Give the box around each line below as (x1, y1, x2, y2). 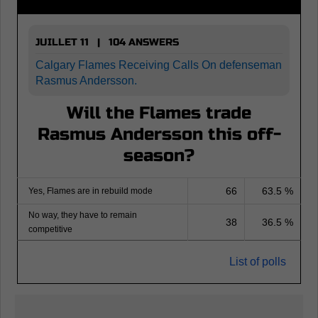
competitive (28, 224, 72, 234)
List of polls (229, 256, 286, 268)
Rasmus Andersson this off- (37, 124, 281, 145)
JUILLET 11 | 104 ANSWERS (35, 36, 179, 48)
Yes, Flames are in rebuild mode (28, 186, 153, 196)
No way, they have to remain (28, 210, 137, 220)
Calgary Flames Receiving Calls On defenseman (35, 59, 282, 71)
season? (124, 146, 194, 166)
